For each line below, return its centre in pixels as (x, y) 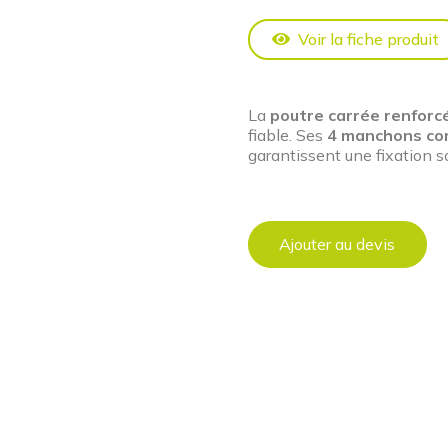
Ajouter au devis (337, 243)
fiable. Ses (287, 134)
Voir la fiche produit (368, 38)
